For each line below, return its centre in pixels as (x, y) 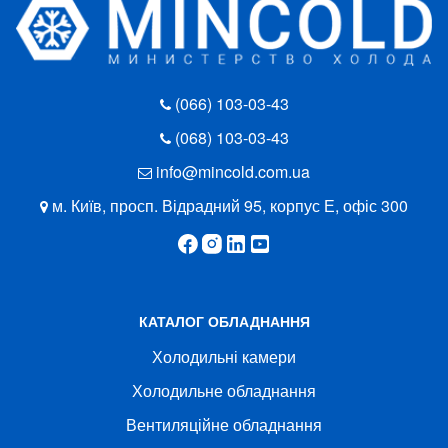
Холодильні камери (224, 356)
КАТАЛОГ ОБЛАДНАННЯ (224, 320)
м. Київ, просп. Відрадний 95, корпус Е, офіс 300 (230, 205)
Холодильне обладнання (224, 390)
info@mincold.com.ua (233, 171)
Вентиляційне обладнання (224, 424)
